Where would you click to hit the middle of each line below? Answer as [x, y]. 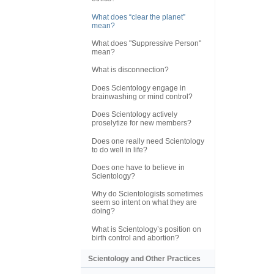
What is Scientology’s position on [146, 229]
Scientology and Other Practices [144, 259]
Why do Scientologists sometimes [147, 194]
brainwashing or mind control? [142, 96]
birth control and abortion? [135, 238]
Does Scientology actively [135, 115]
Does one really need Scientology [148, 141]
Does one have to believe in [138, 167]
